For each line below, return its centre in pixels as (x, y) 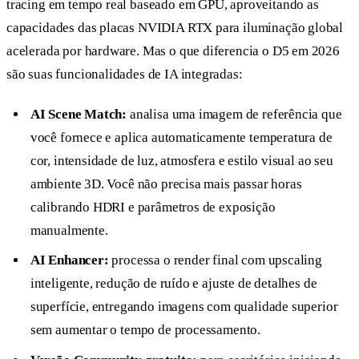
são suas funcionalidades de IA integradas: (125, 74)
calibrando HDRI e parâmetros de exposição (153, 207)
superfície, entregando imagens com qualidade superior (184, 307)
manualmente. (69, 230)
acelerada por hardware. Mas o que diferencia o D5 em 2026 (173, 50)
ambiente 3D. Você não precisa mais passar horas (166, 184)
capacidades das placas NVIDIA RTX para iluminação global (175, 27)
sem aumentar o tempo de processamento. (145, 330)
